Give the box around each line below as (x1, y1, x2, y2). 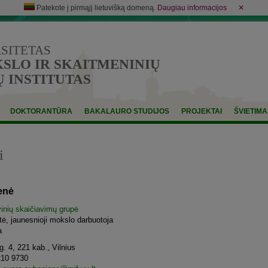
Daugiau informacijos (157, 4, 227, 12)
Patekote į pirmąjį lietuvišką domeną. (35, 4, 157, 12)
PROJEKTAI (181, 107, 222, 115)
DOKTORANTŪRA (10, 107, 72, 115)
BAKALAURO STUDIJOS (84, 107, 169, 115)
